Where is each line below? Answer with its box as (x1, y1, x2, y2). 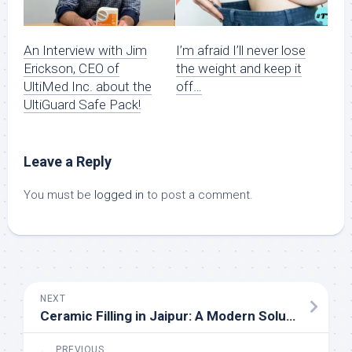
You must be (24, 187, 94, 202)
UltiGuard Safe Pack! (24, 96, 141, 112)
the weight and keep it (176, 60, 302, 76)
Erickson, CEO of (24, 60, 119, 76)
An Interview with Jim (24, 42, 147, 58)
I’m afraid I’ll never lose (176, 42, 306, 58)
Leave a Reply (24, 152, 112, 170)
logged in (94, 187, 144, 202)
